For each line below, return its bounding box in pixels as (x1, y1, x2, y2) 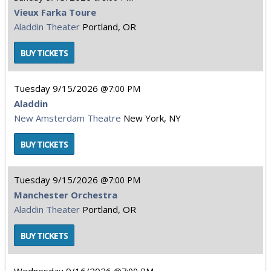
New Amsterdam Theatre (14, 112, 121, 124)
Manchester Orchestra (14, 189, 117, 201)
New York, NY (123, 112, 181, 124)
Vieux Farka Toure (14, 6, 96, 18)
